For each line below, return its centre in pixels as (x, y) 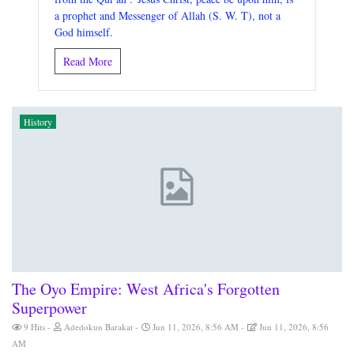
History (38, 122)
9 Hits (34, 327)
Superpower (49, 308)
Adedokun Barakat (98, 327)
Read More (88, 62)
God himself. (84, 32)
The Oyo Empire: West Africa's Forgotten (146, 289)
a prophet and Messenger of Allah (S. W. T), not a (168, 16)
